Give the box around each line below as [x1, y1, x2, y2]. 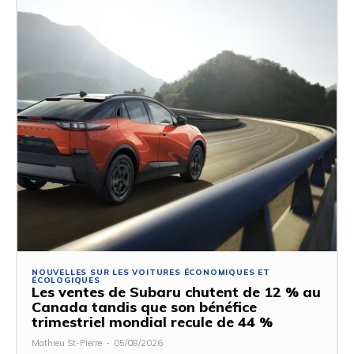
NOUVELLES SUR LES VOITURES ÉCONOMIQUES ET [32, 266, 270, 277]
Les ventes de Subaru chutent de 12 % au [32, 282, 321, 301]
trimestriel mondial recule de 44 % [32, 312, 273, 331]
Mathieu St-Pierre [32, 337, 102, 348]
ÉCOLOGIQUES [32, 274, 100, 285]
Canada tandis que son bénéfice [32, 297, 257, 316]
